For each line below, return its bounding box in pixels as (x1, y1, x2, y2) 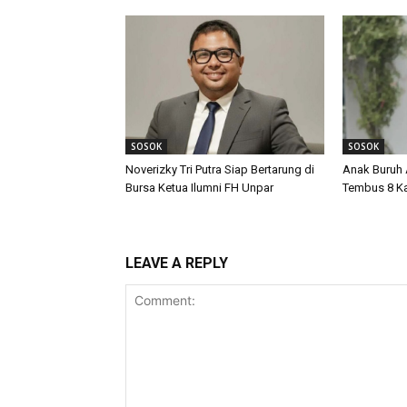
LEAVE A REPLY (125, 253, 228, 272)
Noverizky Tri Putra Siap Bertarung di (125, 162, 314, 176)
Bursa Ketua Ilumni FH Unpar (125, 180, 273, 194)
